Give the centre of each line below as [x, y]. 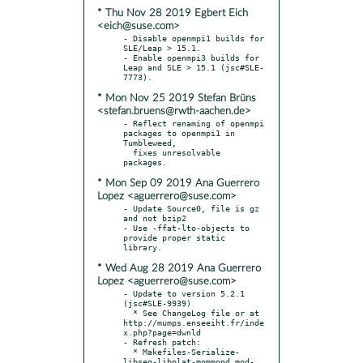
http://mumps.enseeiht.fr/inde [194, 322]
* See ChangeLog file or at [128, 312]
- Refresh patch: [162, 342]
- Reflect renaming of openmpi [194, 123]
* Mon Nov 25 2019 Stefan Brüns [177, 98]
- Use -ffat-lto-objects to [186, 227]
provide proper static [174, 237]
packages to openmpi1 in [179, 132]
